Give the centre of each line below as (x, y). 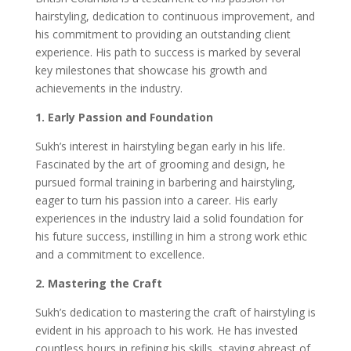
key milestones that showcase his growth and (151, 70)
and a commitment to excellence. (119, 254)
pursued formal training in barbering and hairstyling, (165, 182)
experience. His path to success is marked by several (168, 52)
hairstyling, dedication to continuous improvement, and (175, 16)
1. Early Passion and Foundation (124, 117)
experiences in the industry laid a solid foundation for (169, 218)
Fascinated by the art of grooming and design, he (160, 164)
